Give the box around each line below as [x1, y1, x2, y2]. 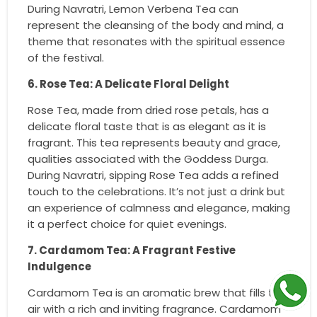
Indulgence [27, 258, 91, 274]
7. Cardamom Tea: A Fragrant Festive [27, 242, 236, 258]
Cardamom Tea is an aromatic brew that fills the [27, 284, 287, 300]
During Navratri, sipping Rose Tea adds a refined [27, 167, 279, 183]
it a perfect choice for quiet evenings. [27, 216, 226, 231]
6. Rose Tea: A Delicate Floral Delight [27, 76, 229, 91]
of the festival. [27, 50, 104, 65]
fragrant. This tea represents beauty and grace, [27, 134, 280, 150]
